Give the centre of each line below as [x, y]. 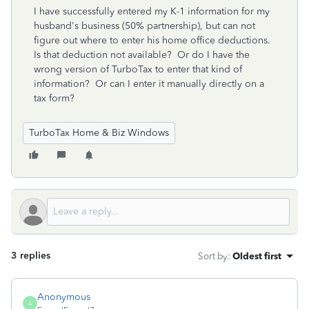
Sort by [213, 256]
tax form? [54, 98]
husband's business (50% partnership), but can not [144, 26]
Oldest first [257, 256]
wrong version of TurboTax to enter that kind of [138, 69]
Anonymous [64, 297]
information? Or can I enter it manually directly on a [149, 84]
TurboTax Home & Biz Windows [99, 133]
